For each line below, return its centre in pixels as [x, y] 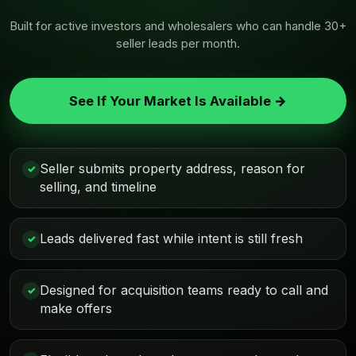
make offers [76, 308]
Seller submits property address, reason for [172, 168]
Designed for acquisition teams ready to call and [184, 290]
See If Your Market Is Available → [178, 101]
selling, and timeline [98, 187]
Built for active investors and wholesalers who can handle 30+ [178, 26]
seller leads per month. [178, 43]
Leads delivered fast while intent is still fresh [171, 238]
